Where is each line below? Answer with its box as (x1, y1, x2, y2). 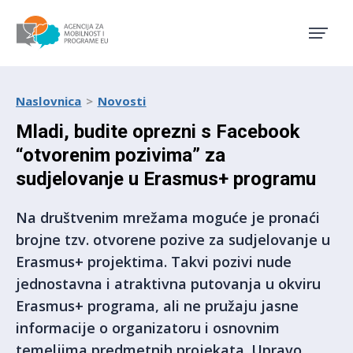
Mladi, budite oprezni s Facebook (16, 121, 300, 143)
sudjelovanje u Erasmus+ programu (16, 168, 316, 190)
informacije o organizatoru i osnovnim (16, 318, 280, 337)
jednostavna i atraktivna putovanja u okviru (16, 274, 321, 293)
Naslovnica (16, 93, 82, 109)
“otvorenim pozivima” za (16, 144, 225, 166)
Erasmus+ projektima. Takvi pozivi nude (16, 252, 292, 271)
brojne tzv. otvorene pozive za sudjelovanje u (16, 230, 330, 249)
